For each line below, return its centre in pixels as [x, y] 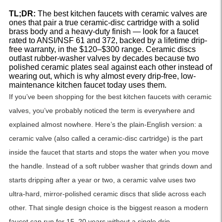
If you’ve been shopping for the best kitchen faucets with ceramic [110, 97]
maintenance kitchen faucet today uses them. [87, 85]
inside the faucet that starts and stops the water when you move [109, 152]
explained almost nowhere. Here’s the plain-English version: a [105, 125]
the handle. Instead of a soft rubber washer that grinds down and [110, 166]
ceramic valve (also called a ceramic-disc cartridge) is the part [106, 139]
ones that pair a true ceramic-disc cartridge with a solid [104, 23]
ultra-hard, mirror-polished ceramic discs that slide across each [107, 194]
